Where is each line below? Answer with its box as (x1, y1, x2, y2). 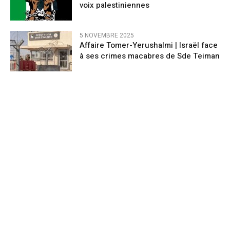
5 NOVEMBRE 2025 (80, 30, 134, 40)
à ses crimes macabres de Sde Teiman (80, 50, 220, 62)
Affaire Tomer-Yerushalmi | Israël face (80, 39, 218, 51)
